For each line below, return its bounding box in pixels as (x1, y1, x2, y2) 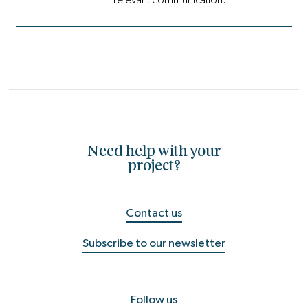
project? (127, 159, 181, 175)
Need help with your (87, 144, 221, 161)
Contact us (126, 206, 182, 219)
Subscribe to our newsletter (82, 236, 225, 249)
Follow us (131, 294, 177, 306)
